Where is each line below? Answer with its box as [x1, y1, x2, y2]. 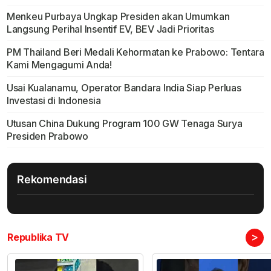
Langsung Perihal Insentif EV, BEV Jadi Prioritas [6, 23, 214, 36]
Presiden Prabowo [6, 130, 88, 143]
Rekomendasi [17, 173, 87, 186]
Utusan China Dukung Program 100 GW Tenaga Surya [6, 117, 243, 130]
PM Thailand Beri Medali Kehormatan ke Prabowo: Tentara [6, 46, 264, 59]
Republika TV [7, 231, 70, 244]
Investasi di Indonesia [6, 94, 101, 107]
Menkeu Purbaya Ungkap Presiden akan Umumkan [6, 10, 230, 23]
